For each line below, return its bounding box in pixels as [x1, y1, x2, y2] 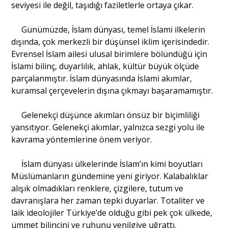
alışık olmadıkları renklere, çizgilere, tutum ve [11, 182, 184, 194]
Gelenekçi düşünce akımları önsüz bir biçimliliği [11, 109, 200, 121]
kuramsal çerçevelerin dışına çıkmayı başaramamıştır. [11, 84, 213, 96]
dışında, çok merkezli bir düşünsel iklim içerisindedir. [11, 36, 210, 47]
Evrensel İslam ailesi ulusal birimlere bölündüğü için [11, 48, 208, 60]
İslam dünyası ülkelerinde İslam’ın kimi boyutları [11, 158, 203, 169]
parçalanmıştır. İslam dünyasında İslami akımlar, [11, 72, 192, 84]
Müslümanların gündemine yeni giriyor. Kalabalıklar [11, 170, 209, 182]
